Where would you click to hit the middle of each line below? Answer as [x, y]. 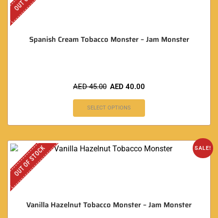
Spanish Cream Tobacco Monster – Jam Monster [109, 39]
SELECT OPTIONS [109, 108]
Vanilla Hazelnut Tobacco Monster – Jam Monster [109, 205]
